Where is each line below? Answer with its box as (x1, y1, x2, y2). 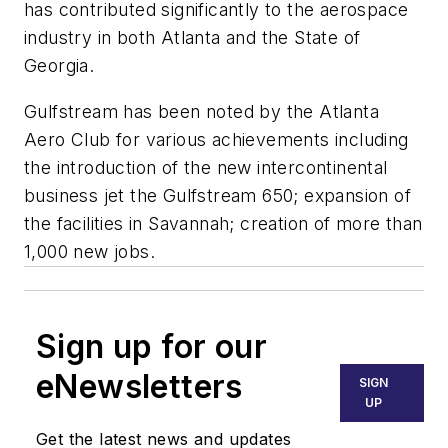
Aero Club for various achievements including (24, 128, 409, 150)
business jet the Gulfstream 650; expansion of (24, 184, 411, 206)
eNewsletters (36, 366, 243, 406)
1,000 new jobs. (24, 240, 156, 262)
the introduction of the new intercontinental (24, 156, 388, 178)
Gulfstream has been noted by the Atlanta (24, 100, 379, 122)
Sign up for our (36, 326, 267, 366)
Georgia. (24, 55, 95, 77)
